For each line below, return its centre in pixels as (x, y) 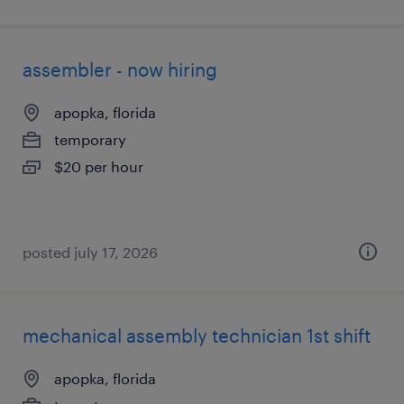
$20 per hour (99, 166)
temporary (90, 139)
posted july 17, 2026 (90, 252)
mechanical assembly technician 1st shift (197, 335)
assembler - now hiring (120, 69)
